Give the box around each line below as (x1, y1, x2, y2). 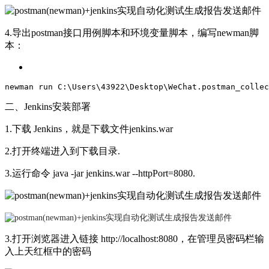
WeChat (168, 82, 197, 92)
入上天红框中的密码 (5, 246, 91, 257)
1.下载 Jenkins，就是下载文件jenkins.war (5, 124, 173, 134)
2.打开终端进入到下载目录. (5, 146, 120, 157)
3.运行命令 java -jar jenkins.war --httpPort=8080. (5, 168, 195, 179)
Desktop (130, 82, 163, 92)
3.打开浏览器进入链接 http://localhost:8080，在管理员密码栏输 (5, 234, 264, 244)
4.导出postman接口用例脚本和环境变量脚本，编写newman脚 (5, 28, 259, 38)
